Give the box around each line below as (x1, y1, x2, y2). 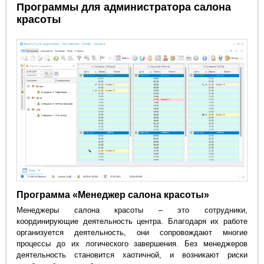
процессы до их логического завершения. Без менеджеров (16, 239, 247, 248)
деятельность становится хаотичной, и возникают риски (16, 250, 247, 259)
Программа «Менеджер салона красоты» (16, 189, 210, 200)
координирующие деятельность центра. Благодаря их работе (16, 216, 247, 226)
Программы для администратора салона (16, 1, 232, 14)
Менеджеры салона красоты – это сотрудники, (16, 205, 247, 214)
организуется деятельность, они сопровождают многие (16, 227, 247, 237)
